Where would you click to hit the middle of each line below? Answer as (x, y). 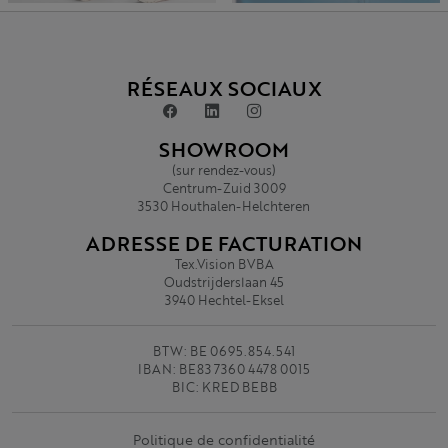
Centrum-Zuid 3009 (224, 187)
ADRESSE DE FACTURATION (224, 242)
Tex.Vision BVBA (224, 263)
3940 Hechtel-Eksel (224, 299)
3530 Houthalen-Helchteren (224, 205)
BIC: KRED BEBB (224, 386)
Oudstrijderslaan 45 (224, 281)
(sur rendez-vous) (224, 169)
